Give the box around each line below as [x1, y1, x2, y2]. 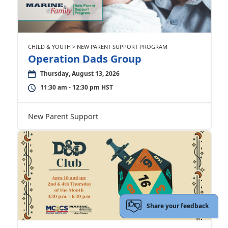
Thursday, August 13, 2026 [40, 69, 120, 78]
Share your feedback [147, 202, 209, 211]
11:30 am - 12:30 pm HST [40, 83, 113, 92]
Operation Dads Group [27, 52, 141, 66]
